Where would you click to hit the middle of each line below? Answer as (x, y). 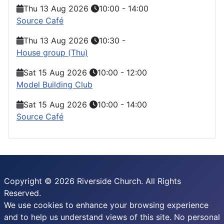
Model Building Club (54, 84)
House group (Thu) (52, 52)
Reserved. (22, 193)
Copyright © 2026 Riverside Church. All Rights (92, 181)
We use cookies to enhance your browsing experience (106, 205)
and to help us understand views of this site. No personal (112, 217)
